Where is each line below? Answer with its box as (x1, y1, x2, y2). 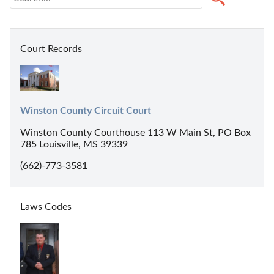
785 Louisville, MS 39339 (20, 139, 128, 149)
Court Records (20, 44, 82, 54)
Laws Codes (20, 201, 72, 212)
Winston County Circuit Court (20, 105, 151, 116)
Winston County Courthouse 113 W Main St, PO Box (20, 127, 251, 138)
